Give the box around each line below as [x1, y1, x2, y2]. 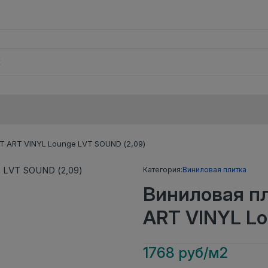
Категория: [143, 165, 182, 174]
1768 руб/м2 [143, 243, 228, 261]
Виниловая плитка [182, 165, 246, 174]
